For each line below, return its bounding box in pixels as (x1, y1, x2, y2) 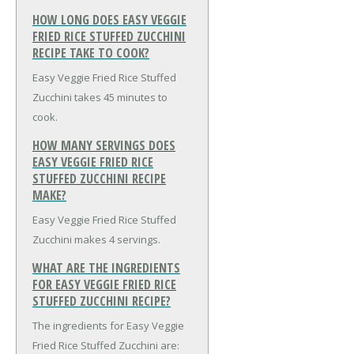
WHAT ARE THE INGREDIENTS (32, 259, 180, 277)
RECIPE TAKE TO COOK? (32, 44, 149, 62)
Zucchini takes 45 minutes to (32, 90, 168, 105)
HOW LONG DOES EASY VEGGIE (32, 11, 186, 29)
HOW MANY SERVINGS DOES (32, 137, 175, 155)
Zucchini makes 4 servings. (32, 232, 160, 247)
